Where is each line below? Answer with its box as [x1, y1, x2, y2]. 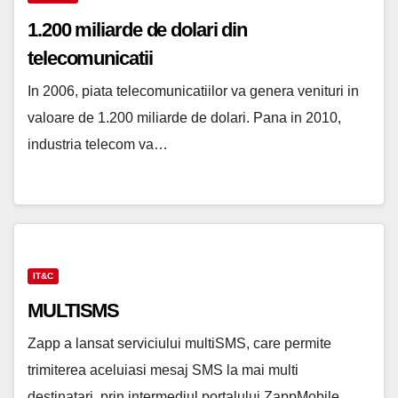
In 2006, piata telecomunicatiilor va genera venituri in [28, 84, 359, 99]
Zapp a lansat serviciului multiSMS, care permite [28, 336, 331, 352]
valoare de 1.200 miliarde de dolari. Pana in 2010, [28, 110, 341, 126]
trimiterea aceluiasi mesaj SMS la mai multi [28, 362, 298, 378]
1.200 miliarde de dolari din [28, 19, 248, 42]
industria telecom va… [28, 137, 168, 153]
